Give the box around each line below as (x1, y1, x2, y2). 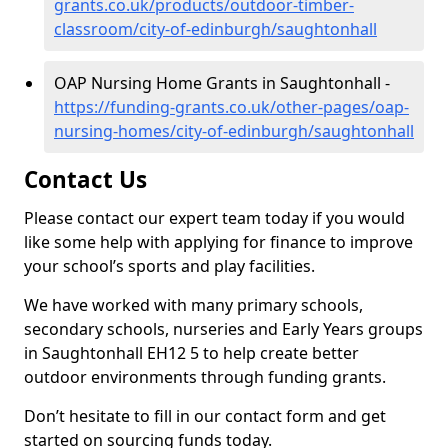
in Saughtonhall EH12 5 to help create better (24, 342, 359, 364)
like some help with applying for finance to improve (24, 231, 413, 253)
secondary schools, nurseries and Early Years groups (24, 318, 423, 340)
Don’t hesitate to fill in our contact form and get (24, 405, 386, 427)
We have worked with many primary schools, (24, 294, 363, 316)
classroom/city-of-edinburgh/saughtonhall (54, 18, 377, 40)
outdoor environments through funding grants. (24, 366, 386, 388)
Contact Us (24, 164, 147, 195)
